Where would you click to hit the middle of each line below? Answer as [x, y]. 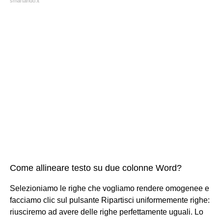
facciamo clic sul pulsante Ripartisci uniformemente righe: [110, 200]
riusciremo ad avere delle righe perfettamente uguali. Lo [107, 212]
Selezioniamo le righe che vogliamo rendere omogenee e [110, 188]
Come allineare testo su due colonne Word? [96, 168]
